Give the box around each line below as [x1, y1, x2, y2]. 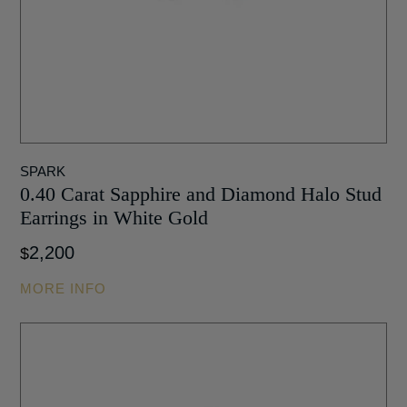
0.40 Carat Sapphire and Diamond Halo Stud [20, 183, 382, 206]
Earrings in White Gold [20, 206, 209, 230]
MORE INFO [20, 281, 107, 297]
